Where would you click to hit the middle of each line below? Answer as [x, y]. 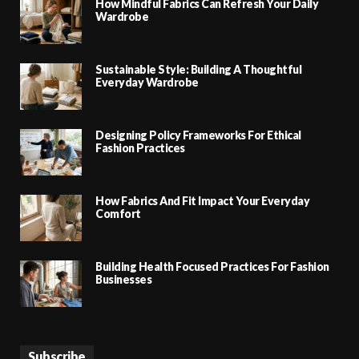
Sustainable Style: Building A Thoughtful [198, 69]
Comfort [118, 213]
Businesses [123, 279]
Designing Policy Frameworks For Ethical [198, 135]
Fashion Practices [140, 147]
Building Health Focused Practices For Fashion [212, 266]
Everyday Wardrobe [147, 82]
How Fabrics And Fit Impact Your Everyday [202, 200]
